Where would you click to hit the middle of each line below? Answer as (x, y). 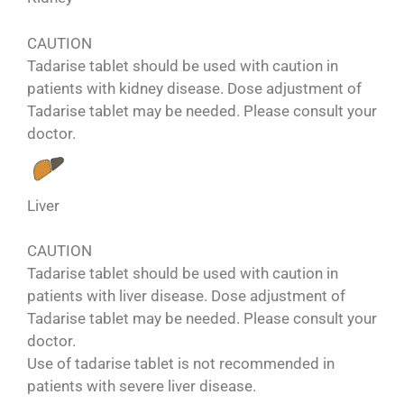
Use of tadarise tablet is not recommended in (181, 364)
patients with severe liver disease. (142, 386)
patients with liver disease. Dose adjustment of (186, 296)
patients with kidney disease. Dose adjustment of (194, 88)
